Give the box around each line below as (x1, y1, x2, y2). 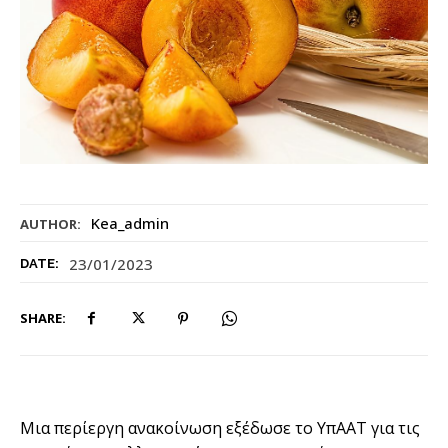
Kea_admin (91, 212, 169, 233)
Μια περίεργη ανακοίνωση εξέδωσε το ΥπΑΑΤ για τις (20, 417, 420, 440)
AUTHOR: (20, 214, 81, 233)
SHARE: (20, 308, 66, 327)
